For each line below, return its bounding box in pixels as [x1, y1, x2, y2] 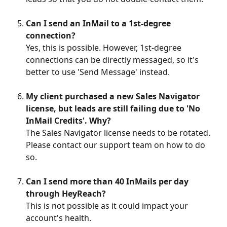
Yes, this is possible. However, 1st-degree [26, 42, 183, 54]
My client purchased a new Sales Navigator [26, 91, 202, 102]
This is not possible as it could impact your [26, 200, 190, 212]
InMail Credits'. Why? [26, 115, 111, 127]
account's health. [26, 212, 91, 224]
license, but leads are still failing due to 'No [26, 103, 202, 115]
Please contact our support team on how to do [26, 139, 207, 151]
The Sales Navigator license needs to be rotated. [26, 127, 212, 139]
